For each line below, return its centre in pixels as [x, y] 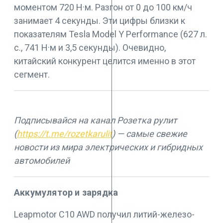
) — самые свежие [150, 134]
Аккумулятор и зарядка [66, 193]
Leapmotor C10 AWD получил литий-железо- [104, 215]
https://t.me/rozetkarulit [64, 134]
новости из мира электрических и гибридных [108, 147]
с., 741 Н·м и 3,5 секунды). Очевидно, [90, 48]
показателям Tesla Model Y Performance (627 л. [111, 34]
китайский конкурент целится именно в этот [105, 61]
